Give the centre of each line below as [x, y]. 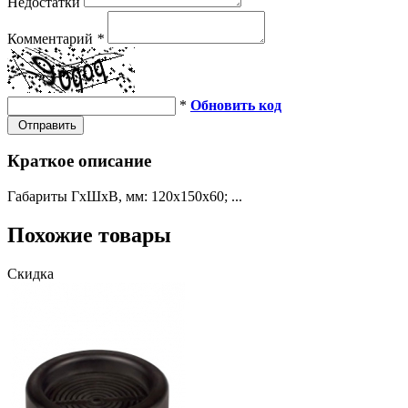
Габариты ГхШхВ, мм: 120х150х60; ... [125, 196]
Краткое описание [79, 161]
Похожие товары [89, 235]
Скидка [31, 273]
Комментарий [52, 38]
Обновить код [236, 105]
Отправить [46, 125]
